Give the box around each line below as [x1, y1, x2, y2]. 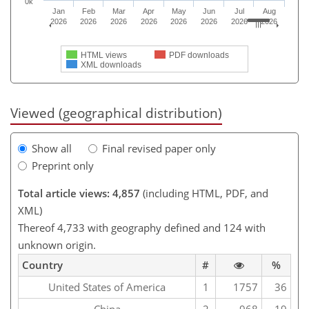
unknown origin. [18, 238, 96, 252]
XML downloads [81, 60, 141, 70]
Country [22, 258, 63, 272]
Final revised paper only [102, 141, 216, 156]
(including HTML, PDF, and [140, 186, 268, 201]
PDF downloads [169, 50, 229, 60]
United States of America [48, 280, 166, 295]
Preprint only [32, 159, 94, 173]
